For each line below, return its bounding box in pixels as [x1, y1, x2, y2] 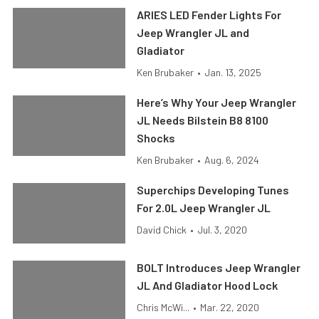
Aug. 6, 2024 [204, 154, 260, 166]
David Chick [137, 224, 187, 236]
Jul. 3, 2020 [197, 224, 248, 236]
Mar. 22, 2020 [200, 301, 260, 313]
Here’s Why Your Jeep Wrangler [137, 95, 297, 109]
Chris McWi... [137, 301, 190, 313]
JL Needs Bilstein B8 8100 [137, 113, 269, 127]
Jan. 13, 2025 [204, 66, 262, 78]
